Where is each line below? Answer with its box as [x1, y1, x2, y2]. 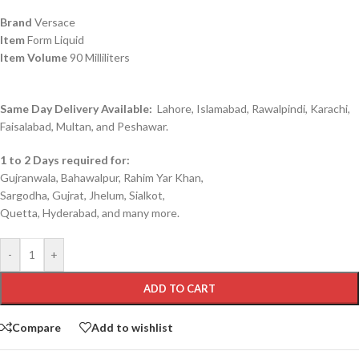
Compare [12, 320, 61, 334]
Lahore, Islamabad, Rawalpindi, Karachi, [157, 102, 350, 116]
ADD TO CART [143, 282, 216, 296]
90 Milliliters [67, 50, 130, 65]
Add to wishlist [91, 320, 173, 334]
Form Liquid [25, 33, 84, 47]
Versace [32, 15, 75, 30]
